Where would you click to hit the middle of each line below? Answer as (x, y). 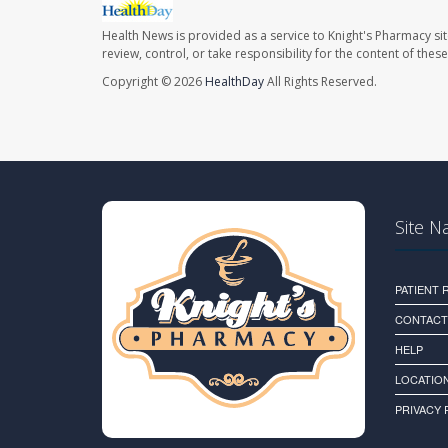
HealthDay (234, 82)
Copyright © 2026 (153, 82)
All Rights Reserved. (320, 82)
